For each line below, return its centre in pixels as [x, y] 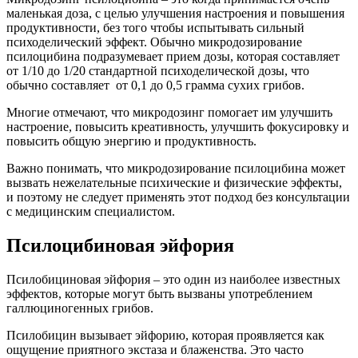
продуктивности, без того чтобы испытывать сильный [155, 28]
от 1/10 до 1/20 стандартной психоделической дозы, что [158, 71]
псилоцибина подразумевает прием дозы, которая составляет [173, 57]
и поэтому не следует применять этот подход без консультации [178, 197]
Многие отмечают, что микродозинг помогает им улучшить [169, 113]
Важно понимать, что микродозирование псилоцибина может [176, 169]
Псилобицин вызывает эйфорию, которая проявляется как [165, 336]
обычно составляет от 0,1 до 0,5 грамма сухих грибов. [155, 86]
